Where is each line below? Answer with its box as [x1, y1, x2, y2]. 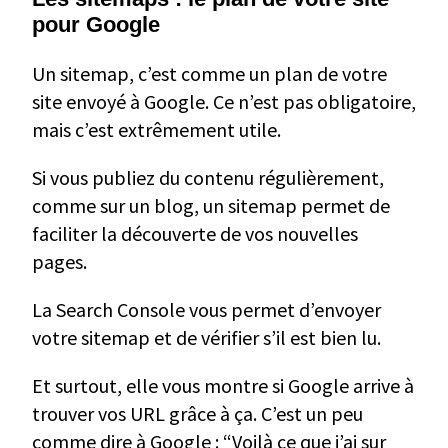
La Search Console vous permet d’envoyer [32, 297, 381, 323]
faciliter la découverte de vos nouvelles [32, 221, 358, 247]
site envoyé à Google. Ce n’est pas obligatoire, [32, 89, 416, 115]
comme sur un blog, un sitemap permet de [32, 193, 390, 219]
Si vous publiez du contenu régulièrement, [32, 165, 384, 191]
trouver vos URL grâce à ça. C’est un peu [32, 401, 363, 427]
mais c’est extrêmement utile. [32, 117, 281, 143]
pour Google [32, 12, 160, 38]
